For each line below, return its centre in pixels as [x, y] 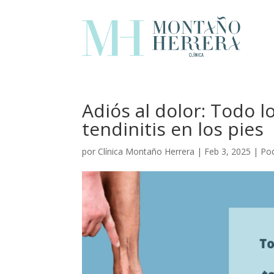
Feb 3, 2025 [228, 152]
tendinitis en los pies [173, 129]
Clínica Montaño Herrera [146, 152]
